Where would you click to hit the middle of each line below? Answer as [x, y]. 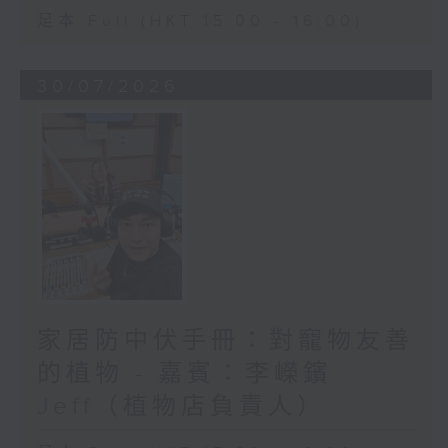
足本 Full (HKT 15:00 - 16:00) [200, 22]
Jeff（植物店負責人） [181, 406]
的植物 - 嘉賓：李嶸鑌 [184, 373]
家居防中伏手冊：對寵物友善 [225, 340]
